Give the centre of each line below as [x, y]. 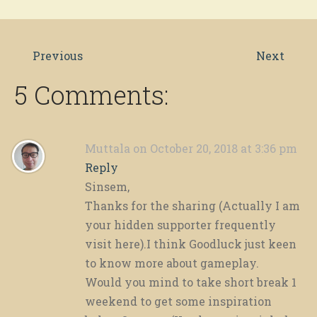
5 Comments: [91, 95]
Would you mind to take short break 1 [191, 282]
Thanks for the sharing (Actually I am [192, 206]
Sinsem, [107, 187]
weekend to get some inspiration [178, 301]
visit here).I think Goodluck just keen [191, 244]
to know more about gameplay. [172, 263]
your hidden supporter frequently [180, 225]
